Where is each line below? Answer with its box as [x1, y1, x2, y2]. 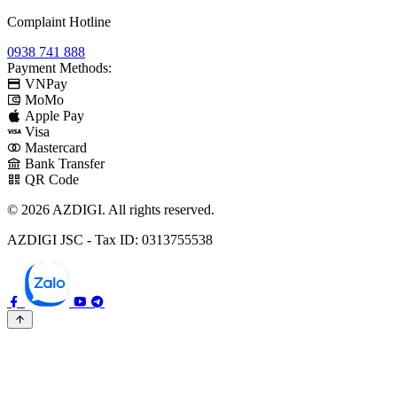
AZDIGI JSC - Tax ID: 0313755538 [7, 232, 213, 248]
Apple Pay [25, 108, 84, 124]
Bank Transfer [25, 156, 105, 172]
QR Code [25, 172, 79, 188]
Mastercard [25, 140, 87, 156]
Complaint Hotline [7, 14, 111, 30]
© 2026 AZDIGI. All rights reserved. [7, 202, 214, 218]
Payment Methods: [7, 60, 112, 76]
